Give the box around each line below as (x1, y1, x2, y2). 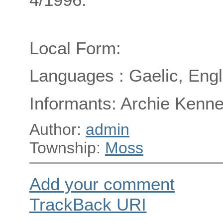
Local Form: (29, 38, 121, 58)
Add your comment (29, 174, 175, 194)
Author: (29, 120, 86, 138)
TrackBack (29, 194, 116, 214)
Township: (29, 138, 105, 157)
